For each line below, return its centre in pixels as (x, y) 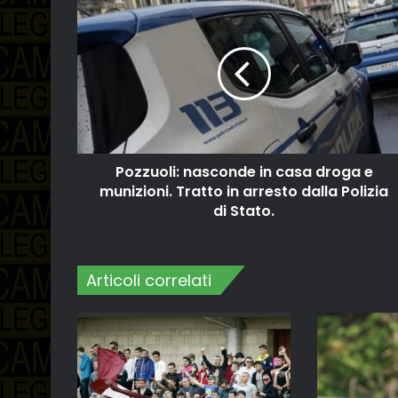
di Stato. (244, 211)
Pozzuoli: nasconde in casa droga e (244, 172)
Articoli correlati (149, 280)
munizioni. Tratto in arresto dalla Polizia (244, 191)
